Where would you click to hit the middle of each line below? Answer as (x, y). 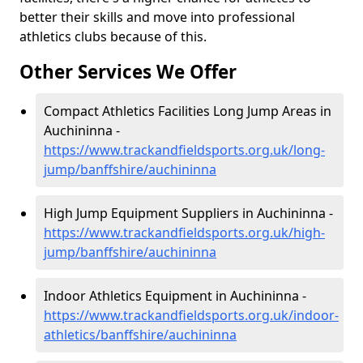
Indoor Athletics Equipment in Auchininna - (175, 296)
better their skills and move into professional (157, 17)
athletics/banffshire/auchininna (140, 335)
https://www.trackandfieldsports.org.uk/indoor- (191, 315)
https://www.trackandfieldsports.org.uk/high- (184, 233)
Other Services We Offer (128, 72)
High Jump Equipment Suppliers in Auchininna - (188, 213)
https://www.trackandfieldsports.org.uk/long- (184, 150)
